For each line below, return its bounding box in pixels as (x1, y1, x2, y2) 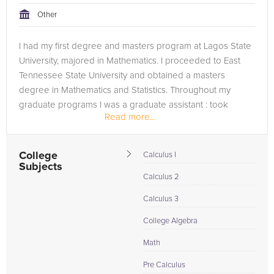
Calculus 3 (143, 195, 179, 203)
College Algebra (143, 217, 198, 225)
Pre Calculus (143, 261, 185, 269)
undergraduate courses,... (19, 115, 121, 124)
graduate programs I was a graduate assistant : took (19, 100, 228, 109)
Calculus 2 (143, 173, 179, 181)
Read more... (105, 113, 155, 122)
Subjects (19, 161, 62, 172)
